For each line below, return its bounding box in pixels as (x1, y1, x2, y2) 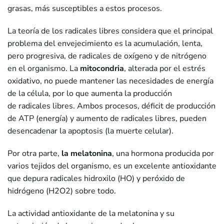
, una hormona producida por (112, 148, 214, 159)
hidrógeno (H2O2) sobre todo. (7, 185, 118, 197)
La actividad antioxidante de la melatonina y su (7, 208, 174, 219)
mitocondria (80, 63, 124, 74)
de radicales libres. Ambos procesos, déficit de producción (7, 100, 215, 112)
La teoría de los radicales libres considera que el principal (7, 25, 213, 37)
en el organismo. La (7, 63, 80, 74)
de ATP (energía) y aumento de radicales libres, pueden (7, 113, 206, 124)
